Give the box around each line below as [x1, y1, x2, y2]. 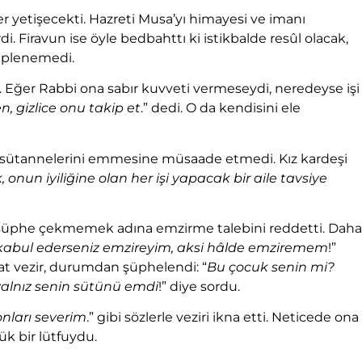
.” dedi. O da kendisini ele [141, 100, 301, 116]
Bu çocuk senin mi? [207, 259, 335, 276]
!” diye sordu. [158, 279, 240, 295]
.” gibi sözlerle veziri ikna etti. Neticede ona [86, 309, 359, 326]
